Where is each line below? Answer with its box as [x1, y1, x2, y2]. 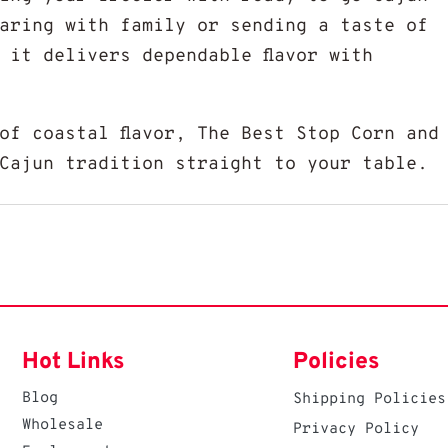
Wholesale [22, 416, 104, 436]
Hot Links [22, 348, 126, 378]
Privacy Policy [293, 420, 420, 440]
